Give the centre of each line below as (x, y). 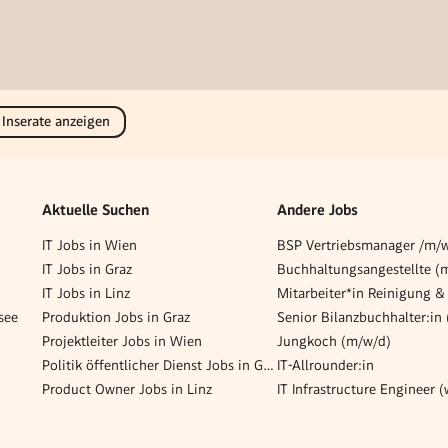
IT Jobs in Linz (86, 292)
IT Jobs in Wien (89, 244)
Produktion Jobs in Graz (116, 316)
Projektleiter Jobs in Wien (122, 340)
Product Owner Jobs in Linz (127, 388)
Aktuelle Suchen (95, 210)
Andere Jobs (317, 210)
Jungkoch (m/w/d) (334, 340)
